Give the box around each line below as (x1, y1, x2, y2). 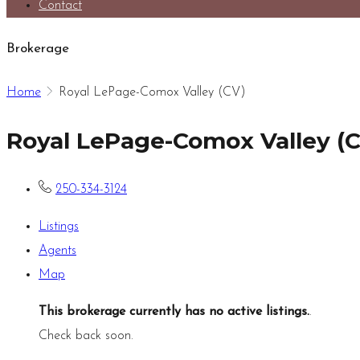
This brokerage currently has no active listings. (39, 305, 309, 318)
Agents (39, 243, 76, 257)
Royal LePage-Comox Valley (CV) (59, 85, 246, 99)
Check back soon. (39, 329, 133, 342)
